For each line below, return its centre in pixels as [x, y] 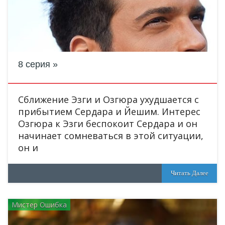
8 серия [34, 64]
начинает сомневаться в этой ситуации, [111, 136]
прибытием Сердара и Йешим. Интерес [109, 111]
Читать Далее [189, 173]
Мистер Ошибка [39, 205]
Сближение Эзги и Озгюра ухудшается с [108, 99]
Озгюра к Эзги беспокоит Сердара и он [108, 124]
